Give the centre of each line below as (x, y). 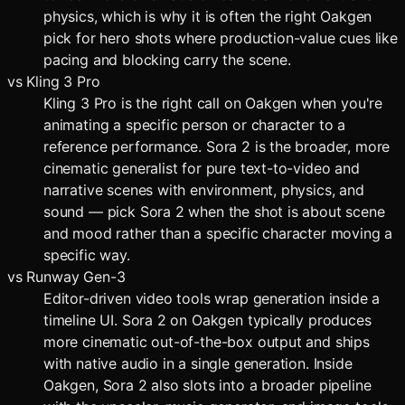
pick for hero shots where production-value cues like (221, 38)
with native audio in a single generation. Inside (198, 363)
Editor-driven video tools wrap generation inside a (212, 298)
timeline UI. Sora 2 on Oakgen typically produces (207, 320)
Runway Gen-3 (76, 276)
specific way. (87, 254)
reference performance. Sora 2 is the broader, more (217, 146)
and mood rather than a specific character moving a (218, 233)
